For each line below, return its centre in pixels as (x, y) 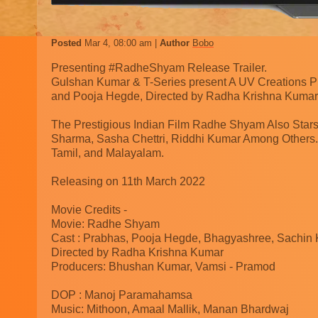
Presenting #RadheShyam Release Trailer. (159, 68)
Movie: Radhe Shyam (105, 224)
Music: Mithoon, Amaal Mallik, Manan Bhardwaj (170, 309)
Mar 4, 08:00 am (120, 43)
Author (176, 43)
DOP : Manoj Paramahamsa (122, 295)
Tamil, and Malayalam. (108, 153)
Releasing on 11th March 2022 (128, 182)
